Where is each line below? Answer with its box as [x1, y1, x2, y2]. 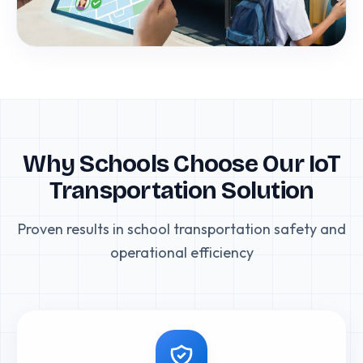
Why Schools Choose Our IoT [23, 148, 340, 178]
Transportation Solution [49, 175, 314, 205]
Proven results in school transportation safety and [17, 219, 346, 238]
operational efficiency [109, 242, 254, 262]
